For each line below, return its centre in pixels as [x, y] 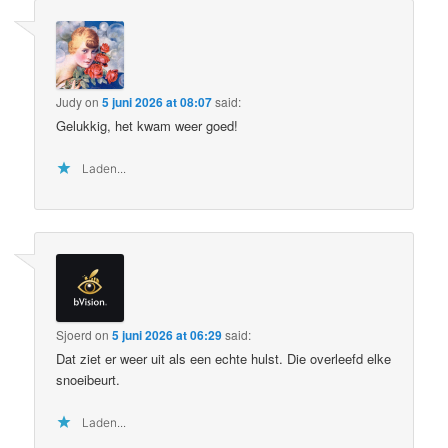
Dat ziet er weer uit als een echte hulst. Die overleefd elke [224, 358]
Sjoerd [74, 334]
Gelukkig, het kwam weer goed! [147, 126]
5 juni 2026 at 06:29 [167, 334]
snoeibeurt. [88, 379]
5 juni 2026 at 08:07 [157, 102]
